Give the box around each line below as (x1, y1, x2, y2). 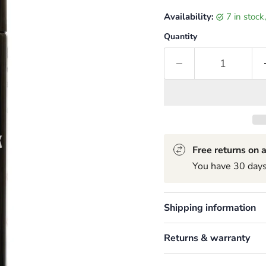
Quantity (163, 30, 197, 42)
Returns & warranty (163, 231, 250, 245)
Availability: (163, 10, 214, 23)
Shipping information (163, 201, 256, 214)
